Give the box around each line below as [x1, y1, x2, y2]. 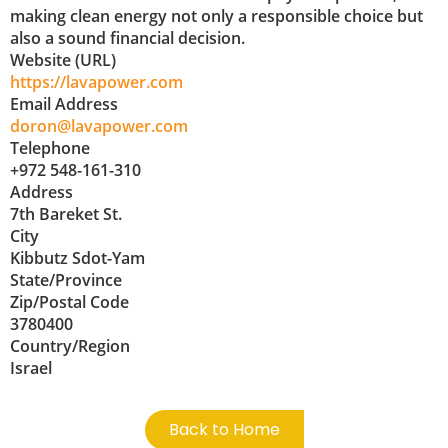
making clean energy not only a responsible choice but [10, 5, 423, 28]
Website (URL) [10, 49, 116, 72]
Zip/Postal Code [10, 291, 129, 314]
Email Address [10, 93, 118, 116]
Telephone [10, 137, 90, 160]
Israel [10, 357, 52, 380]
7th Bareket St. [10, 203, 122, 226]
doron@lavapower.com [10, 115, 188, 138]
